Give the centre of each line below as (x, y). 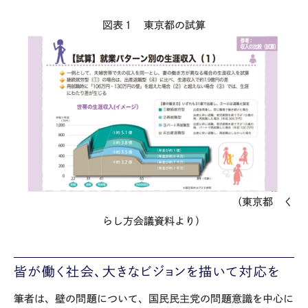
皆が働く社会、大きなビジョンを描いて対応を (147, 271)
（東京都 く (154, 202)
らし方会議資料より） (154, 221)
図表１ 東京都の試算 (154, 25)
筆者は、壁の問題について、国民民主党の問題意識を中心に (154, 298)
